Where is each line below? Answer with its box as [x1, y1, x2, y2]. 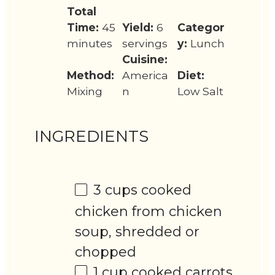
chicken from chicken [75, 203, 223, 220]
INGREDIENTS [34, 126, 149, 146]
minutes [67, 36, 113, 50]
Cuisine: [122, 52, 168, 66]
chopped [75, 243, 137, 260]
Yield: [122, 20, 153, 34]
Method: [67, 68, 115, 82]
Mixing [67, 84, 103, 98]
